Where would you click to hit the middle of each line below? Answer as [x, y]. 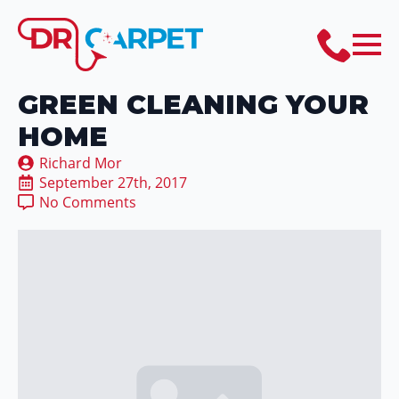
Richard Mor [81, 163]
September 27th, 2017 [113, 183]
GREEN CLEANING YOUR [193, 105]
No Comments [88, 202]
